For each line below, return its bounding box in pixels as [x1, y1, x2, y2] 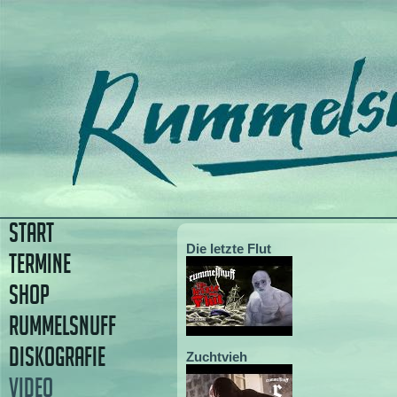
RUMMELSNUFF [9, 311, 116, 340]
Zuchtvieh [186, 349, 247, 364]
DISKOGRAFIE [9, 342, 105, 371]
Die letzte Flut [186, 241, 271, 256]
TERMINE [9, 249, 71, 278]
